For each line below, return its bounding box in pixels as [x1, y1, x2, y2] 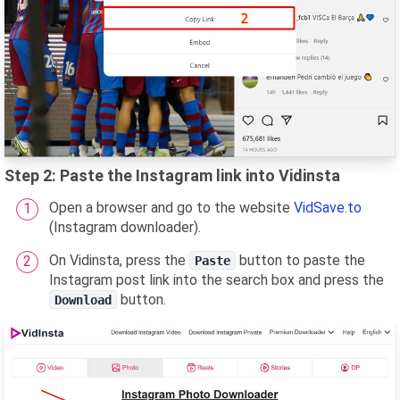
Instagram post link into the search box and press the [49, 271, 384, 288]
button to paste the [236, 251, 366, 269]
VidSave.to [294, 198, 362, 216]
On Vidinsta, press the [49, 251, 189, 269]
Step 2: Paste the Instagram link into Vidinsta [4, 165, 340, 185]
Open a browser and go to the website [49, 198, 294, 216]
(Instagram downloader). [49, 218, 201, 236]
